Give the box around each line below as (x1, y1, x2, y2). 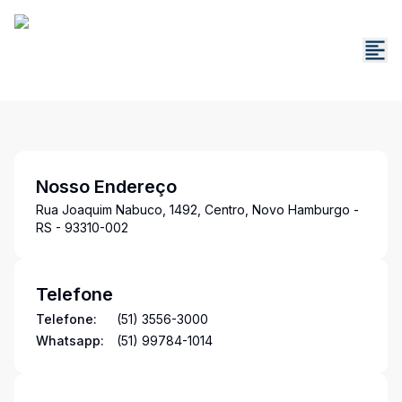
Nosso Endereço (36, 176, 177, 197)
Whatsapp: (36, 333, 104, 348)
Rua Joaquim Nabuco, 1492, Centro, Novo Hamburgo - (36, 202, 359, 217)
